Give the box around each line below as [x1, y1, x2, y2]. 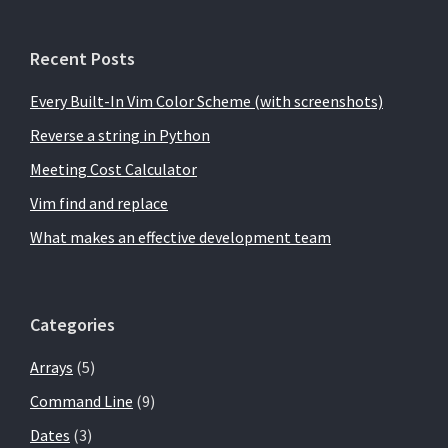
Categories [30, 313, 115, 337]
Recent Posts [30, 47, 135, 71]
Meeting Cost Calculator [30, 159, 197, 180]
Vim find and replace [30, 193, 168, 214]
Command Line [30, 391, 133, 412]
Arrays [30, 357, 73, 378]
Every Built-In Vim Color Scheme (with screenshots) [30, 91, 383, 112]
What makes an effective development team [30, 227, 331, 248]
